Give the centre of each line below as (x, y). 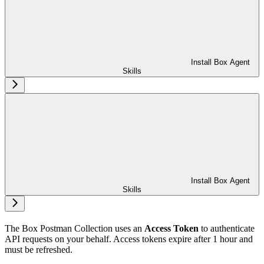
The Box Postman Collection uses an (75, 228)
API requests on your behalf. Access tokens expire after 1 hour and (129, 239)
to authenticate (227, 228)
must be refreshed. (39, 249)
